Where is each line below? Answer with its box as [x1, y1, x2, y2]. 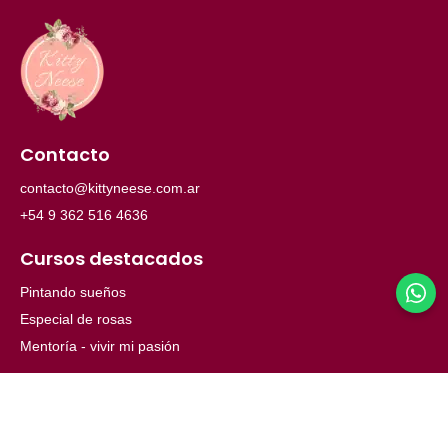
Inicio [20, 414, 53, 431]
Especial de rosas [20, 310, 132, 327]
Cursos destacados [20, 245, 203, 271]
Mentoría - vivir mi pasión [20, 337, 180, 354]
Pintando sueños [20, 283, 126, 300]
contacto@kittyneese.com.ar [20, 179, 200, 196]
